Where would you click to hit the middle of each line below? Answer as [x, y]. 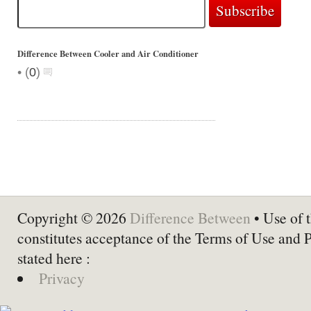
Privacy [61, 278]
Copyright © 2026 [74, 218]
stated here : [54, 258]
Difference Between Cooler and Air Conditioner [108, 53]
